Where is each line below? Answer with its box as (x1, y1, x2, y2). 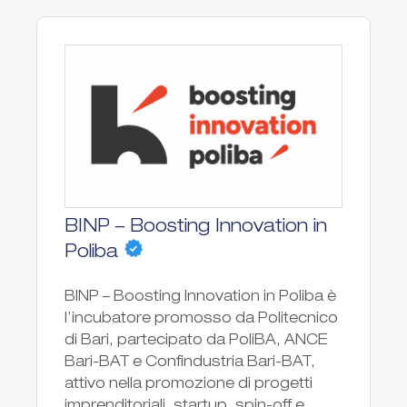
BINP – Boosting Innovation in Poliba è (65, 290, 336, 305)
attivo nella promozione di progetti (65, 377, 313, 392)
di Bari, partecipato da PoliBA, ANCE (65, 333, 328, 349)
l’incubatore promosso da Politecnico (65, 312, 338, 327)
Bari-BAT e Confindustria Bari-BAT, (65, 355, 315, 371)
